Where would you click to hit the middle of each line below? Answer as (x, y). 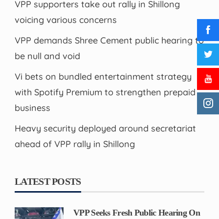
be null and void (47, 56)
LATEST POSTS (48, 182)
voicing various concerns (66, 20)
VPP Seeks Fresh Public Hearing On (137, 213)
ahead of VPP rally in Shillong (75, 144)
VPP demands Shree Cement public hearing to (109, 41)
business (33, 108)
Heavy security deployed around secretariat (105, 129)
